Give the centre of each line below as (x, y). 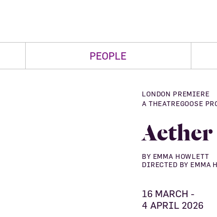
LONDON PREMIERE (176, 94)
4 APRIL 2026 (173, 205)
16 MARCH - (168, 194)
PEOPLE (108, 56)
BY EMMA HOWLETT (176, 156)
